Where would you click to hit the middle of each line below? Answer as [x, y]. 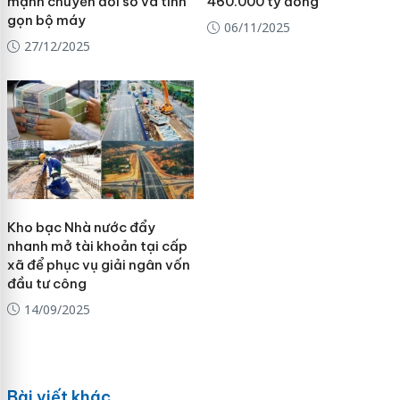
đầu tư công [46, 283]
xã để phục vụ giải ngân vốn [98, 264]
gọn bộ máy [46, 20]
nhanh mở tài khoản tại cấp [97, 246]
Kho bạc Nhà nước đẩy [81, 227]
